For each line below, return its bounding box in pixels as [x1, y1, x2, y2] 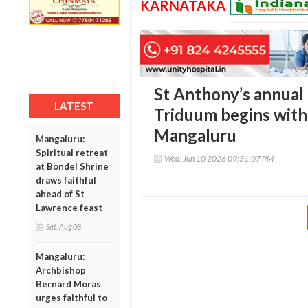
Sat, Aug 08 [46, 221, 81, 231]
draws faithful [36, 174, 96, 186]
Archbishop [36, 264, 86, 276]
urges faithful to [36, 291, 107, 303]
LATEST [54, 99, 94, 112]
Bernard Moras [36, 278, 101, 289]
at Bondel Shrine [36, 160, 109, 172]
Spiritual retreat [36, 146, 108, 158]
